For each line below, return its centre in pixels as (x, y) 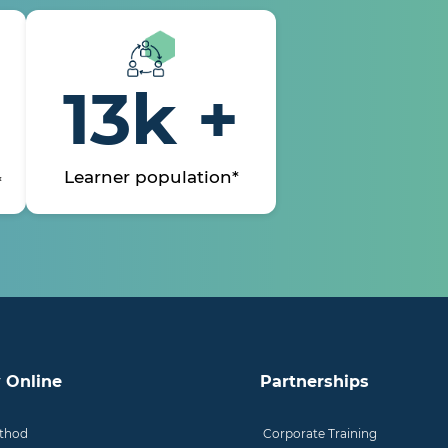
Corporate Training (319, 434)
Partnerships (314, 382)
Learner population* (151, 177)
